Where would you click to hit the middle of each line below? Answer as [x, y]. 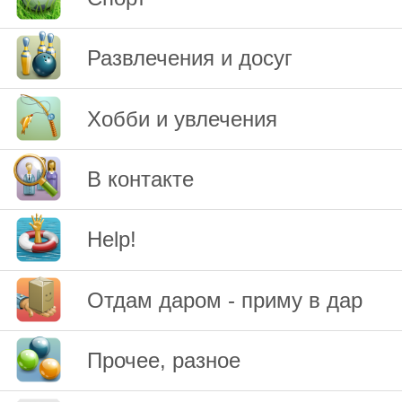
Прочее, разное [164, 361]
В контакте [141, 179]
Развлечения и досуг [190, 58]
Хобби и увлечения [183, 118]
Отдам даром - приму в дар [225, 300]
